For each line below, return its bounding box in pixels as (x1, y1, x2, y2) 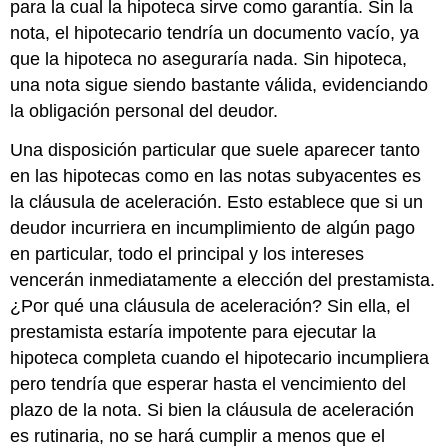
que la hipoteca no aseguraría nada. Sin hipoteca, (10, 49, 408, 70)
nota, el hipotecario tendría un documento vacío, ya (10, 23, 420, 44)
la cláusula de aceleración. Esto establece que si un (10, 192, 424, 213)
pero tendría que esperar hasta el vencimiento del (10, 374, 407, 395)
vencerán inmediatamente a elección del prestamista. (10, 270, 436, 291)
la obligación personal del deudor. (10, 101, 279, 122)
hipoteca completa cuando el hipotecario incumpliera (10, 348, 430, 369)
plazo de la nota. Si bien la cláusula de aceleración (10, 400, 415, 421)
